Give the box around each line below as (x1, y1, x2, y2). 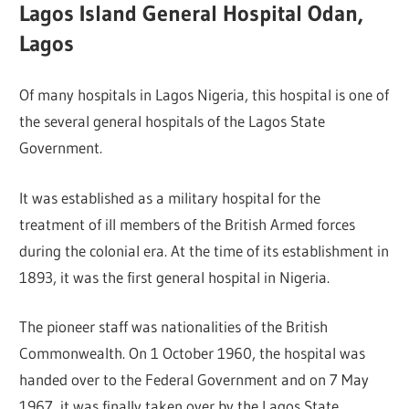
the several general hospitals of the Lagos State (19, 111, 326, 131)
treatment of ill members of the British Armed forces (19, 214, 356, 234)
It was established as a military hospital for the (19, 187, 321, 207)
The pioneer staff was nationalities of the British (19, 317, 329, 337)
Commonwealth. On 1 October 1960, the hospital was (19, 343, 366, 363)
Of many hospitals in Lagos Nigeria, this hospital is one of (19, 85, 390, 105)
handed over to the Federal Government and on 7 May (19, 370, 370, 390)
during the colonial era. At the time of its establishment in (19, 240, 390, 260)
